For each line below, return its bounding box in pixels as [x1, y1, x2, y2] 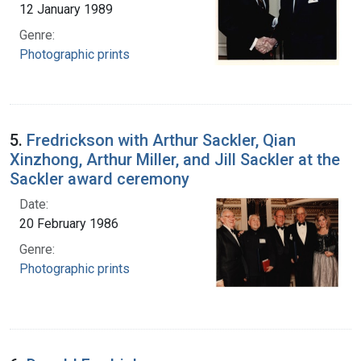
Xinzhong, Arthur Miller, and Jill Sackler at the [10, 149, 340, 169]
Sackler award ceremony [10, 168, 189, 189]
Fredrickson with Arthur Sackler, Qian [27, 130, 296, 150]
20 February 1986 [19, 215, 118, 231]
